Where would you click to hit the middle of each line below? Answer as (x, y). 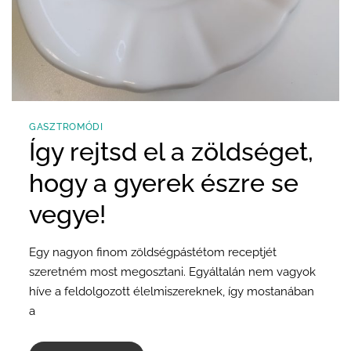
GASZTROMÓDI (66, 127)
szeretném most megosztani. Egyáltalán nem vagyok (172, 272)
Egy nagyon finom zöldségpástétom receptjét (153, 253)
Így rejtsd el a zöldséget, (171, 152)
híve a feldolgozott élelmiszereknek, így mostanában (172, 292)
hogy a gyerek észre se (164, 183)
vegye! (67, 215)
